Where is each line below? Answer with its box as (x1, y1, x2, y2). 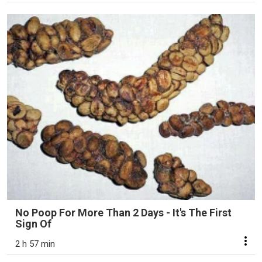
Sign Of (15, 218, 51, 230)
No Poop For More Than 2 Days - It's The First (15, 206, 232, 219)
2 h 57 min (15, 239, 55, 250)
